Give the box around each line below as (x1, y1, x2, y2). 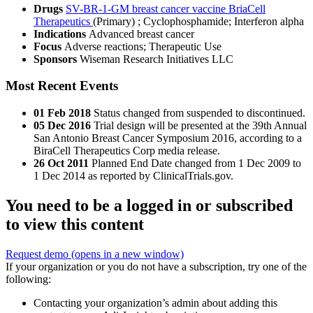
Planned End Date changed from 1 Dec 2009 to (92, 157, 301, 170)
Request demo (6, 248, 71, 261)
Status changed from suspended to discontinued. (94, 107, 305, 119)
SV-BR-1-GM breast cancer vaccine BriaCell (66, 2, 265, 15)
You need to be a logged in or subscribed (6, 196, 293, 215)
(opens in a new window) (71, 248, 184, 261)
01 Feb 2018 (34, 107, 91, 119)
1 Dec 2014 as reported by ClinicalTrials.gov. (34, 170, 233, 182)
